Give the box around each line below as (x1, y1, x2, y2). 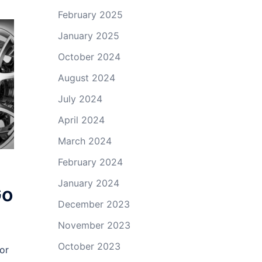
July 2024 (57, 93, 102, 105)
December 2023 (57, 198, 130, 210)
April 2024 (57, 114, 105, 126)
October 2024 (57, 51, 120, 63)
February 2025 (57, 9, 123, 20)
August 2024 (57, 72, 115, 84)
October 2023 (57, 240, 120, 252)
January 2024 (57, 177, 119, 189)
